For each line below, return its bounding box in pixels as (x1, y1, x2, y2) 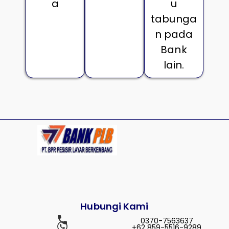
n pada (154, 27, 193, 42)
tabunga (151, 12, 197, 27)
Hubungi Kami (80, 200, 149, 213)
